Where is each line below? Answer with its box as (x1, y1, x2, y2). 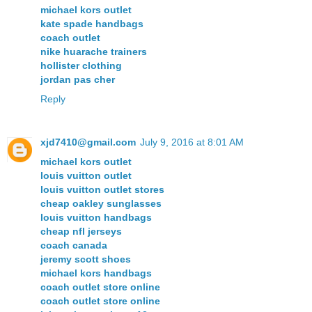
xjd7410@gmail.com (40, 136, 136, 148)
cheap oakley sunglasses (40, 198, 162, 210)
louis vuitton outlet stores (40, 184, 164, 196)
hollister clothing (40, 60, 122, 72)
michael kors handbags (40, 267, 152, 279)
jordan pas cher (40, 74, 115, 86)
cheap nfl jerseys (40, 226, 122, 237)
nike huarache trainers (40, 46, 147, 58)
